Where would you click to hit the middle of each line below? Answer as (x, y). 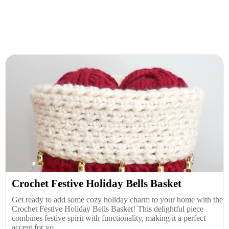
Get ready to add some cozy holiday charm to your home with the (117, 200)
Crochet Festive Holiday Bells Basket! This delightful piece (108, 209)
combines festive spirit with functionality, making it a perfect (109, 218)
